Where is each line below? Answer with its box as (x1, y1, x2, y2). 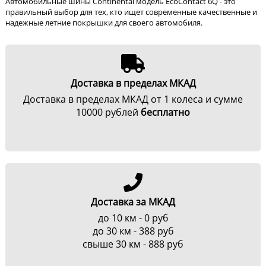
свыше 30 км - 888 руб (83, 237, 183, 251)
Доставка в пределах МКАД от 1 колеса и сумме (23, 93, 243, 106)
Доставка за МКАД (91, 195, 175, 209)
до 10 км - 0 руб (97, 211, 169, 225)
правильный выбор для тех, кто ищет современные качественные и (5, 7, 257, 18)
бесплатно (141, 106, 190, 119)
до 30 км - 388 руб (92, 224, 174, 238)
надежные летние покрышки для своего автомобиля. (5, 17, 202, 28)
